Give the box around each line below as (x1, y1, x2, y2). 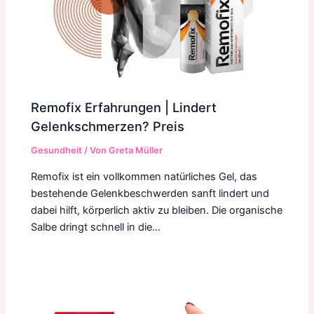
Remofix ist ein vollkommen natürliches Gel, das (31, 170, 258, 183)
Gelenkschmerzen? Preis (31, 118, 185, 135)
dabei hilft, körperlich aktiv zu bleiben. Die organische (31, 203, 283, 217)
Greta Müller (109, 145, 163, 156)
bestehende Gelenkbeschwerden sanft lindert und (31, 186, 270, 200)
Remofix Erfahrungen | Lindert (31, 100, 217, 116)
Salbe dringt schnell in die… (31, 220, 161, 233)
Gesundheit (31, 145, 83, 156)
